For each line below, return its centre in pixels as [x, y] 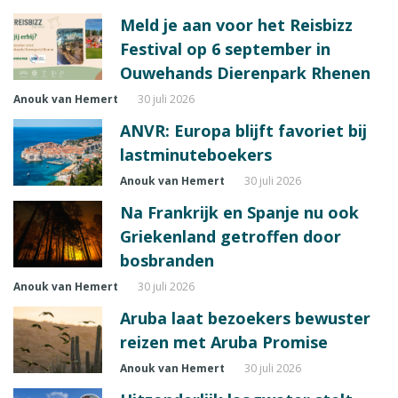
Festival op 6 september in [225, 48]
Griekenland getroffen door [231, 236]
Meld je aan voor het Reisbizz [236, 24]
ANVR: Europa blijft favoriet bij [243, 130]
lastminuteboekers [196, 154]
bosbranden [167, 260]
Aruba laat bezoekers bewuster [245, 318]
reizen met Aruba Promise [224, 342]
